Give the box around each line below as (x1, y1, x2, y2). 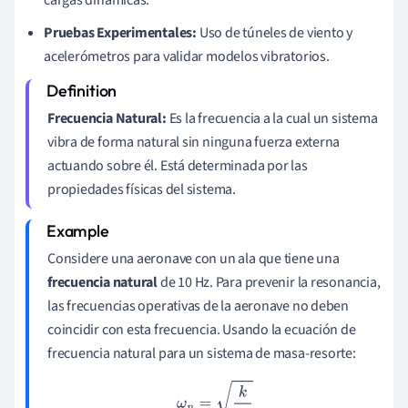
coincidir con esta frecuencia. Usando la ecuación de (47, 320, 356, 341)
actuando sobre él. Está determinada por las (47, 156, 308, 177)
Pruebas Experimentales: (44, 23, 197, 44)
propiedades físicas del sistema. (47, 179, 236, 200)
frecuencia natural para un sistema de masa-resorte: (47, 343, 356, 364)
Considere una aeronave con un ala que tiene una (47, 249, 340, 270)
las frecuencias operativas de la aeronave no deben (47, 296, 349, 317)
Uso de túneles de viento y (196, 23, 353, 44)
